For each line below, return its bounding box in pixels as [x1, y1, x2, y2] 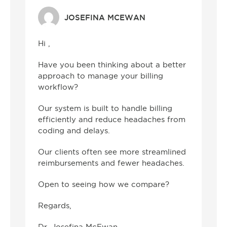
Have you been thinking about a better [38, 61, 186, 69]
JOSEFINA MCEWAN [64, 13, 145, 22]
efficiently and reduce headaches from [38, 116, 185, 124]
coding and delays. [38, 127, 110, 135]
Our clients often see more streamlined [38, 148, 186, 157]
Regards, [38, 202, 71, 210]
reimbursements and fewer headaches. [38, 159, 184, 168]
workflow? [38, 83, 78, 92]
